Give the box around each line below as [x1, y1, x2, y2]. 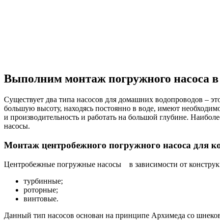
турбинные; [24, 176, 63, 185]
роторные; [24, 185, 58, 194]
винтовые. [24, 194, 58, 203]
